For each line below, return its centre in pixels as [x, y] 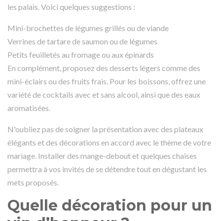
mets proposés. [33, 182]
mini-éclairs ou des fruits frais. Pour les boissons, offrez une [107, 81]
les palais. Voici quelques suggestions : [71, 6]
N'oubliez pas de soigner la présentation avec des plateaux [105, 129]
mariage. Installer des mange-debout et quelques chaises [102, 155]
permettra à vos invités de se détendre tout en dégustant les [107, 169]
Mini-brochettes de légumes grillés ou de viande [88, 28]
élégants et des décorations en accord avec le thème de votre [109, 142]
